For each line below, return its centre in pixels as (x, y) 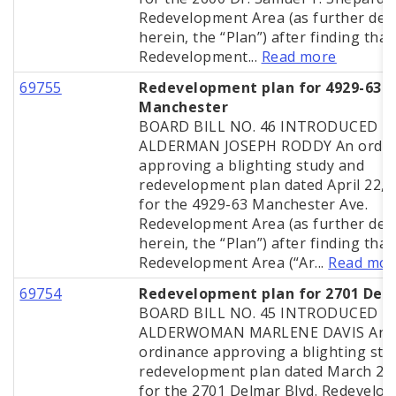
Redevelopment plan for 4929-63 (260, 88)
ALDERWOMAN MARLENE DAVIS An (263, 333)
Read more (299, 57)
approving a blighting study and (252, 166)
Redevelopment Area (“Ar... (234, 263)
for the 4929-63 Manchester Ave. (254, 205)
